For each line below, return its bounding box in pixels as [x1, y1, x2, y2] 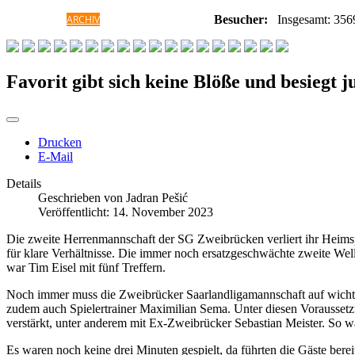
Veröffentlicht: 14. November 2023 [38, 204, 213, 219]
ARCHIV [67, 13, 100, 26]
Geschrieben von [38, 190, 126, 204]
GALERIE [100, 13, 137, 26]
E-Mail [38, 149, 73, 163]
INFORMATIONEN [137, 13, 214, 26]
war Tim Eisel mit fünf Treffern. [6, 260, 166, 274]
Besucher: [214, 13, 274, 26]
